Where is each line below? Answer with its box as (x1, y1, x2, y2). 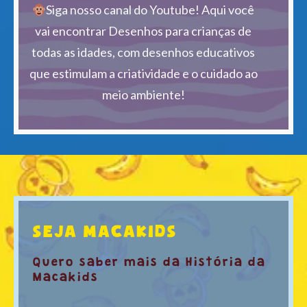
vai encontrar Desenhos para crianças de (35, 23, 251, 38)
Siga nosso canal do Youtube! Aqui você (46, 1, 255, 17)
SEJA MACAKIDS (32, 222, 177, 240)
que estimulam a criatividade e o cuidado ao (29, 65, 258, 81)
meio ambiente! (101, 86, 185, 102)
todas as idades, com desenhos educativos (32, 44, 255, 60)
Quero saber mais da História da (33, 257, 266, 269)
